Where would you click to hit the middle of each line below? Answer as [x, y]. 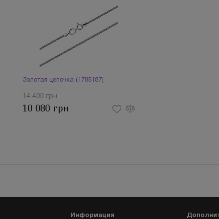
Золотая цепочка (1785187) [63, 80]
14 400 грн [40, 97]
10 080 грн [45, 108]
